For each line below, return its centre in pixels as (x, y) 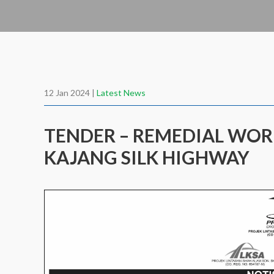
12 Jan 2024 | (70, 93)
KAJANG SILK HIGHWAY (147, 157)
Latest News (121, 93)
